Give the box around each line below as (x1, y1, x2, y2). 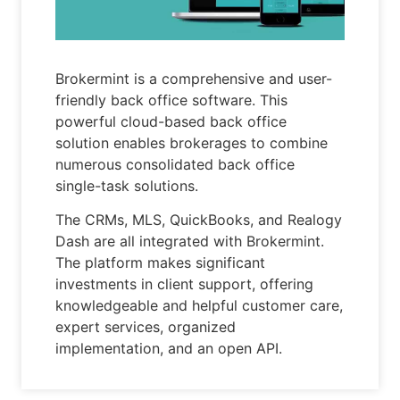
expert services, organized (55, 317, 237, 336)
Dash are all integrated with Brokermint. (55, 231, 325, 250)
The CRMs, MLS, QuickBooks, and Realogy (55, 210, 343, 229)
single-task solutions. (55, 176, 199, 195)
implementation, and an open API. (55, 338, 283, 357)
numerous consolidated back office (55, 154, 296, 173)
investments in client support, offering (55, 274, 314, 293)
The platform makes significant (55, 253, 266, 271)
